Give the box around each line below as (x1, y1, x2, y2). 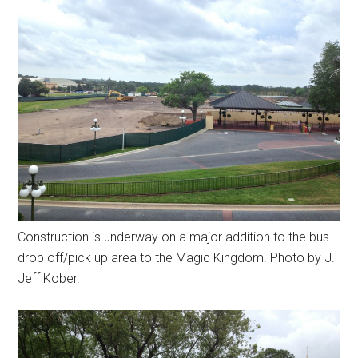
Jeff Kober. (18, 270, 81, 286)
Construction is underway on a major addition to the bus (18, 229, 330, 245)
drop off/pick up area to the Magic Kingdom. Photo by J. (18, 249, 336, 265)
